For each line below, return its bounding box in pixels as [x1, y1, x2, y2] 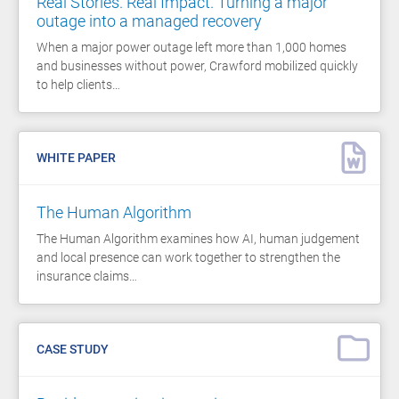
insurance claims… [37, 268, 137, 283]
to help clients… [37, 77, 120, 92]
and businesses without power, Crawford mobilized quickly [37, 58, 358, 73]
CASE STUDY [37, 341, 109, 356]
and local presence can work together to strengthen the [37, 249, 340, 265]
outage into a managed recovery [37, 11, 262, 30]
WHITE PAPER [37, 150, 116, 165]
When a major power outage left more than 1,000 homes [37, 39, 346, 54]
